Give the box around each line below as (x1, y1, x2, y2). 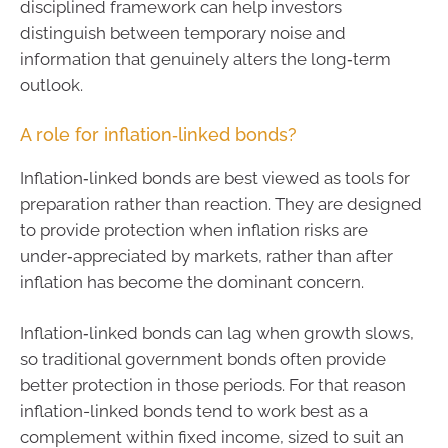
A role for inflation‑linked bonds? (20, 123, 297, 145)
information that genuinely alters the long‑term (20, 49, 391, 70)
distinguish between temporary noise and (20, 23, 346, 44)
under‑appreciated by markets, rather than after (20, 245, 393, 266)
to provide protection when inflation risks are (20, 219, 368, 240)
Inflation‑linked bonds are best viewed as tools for (20, 167, 410, 188)
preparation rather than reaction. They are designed (20, 193, 422, 214)
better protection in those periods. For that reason (20, 375, 406, 396)
